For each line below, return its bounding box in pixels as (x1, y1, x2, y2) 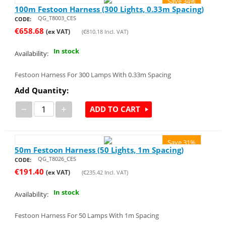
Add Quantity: (14, 85, 69, 95)
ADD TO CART (89, 104, 140, 115)
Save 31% (167, 137, 196, 147)
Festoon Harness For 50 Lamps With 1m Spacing (14, 211, 159, 220)
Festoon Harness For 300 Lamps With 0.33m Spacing (14, 70, 171, 79)
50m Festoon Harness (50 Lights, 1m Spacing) (14, 145, 184, 155)
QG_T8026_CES (37, 155, 76, 163)
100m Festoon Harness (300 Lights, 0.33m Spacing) (14, 4, 204, 14)
